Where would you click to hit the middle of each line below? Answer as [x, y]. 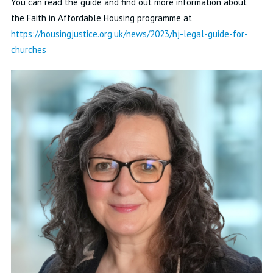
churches [28, 50]
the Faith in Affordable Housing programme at [101, 18]
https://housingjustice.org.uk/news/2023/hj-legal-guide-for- [129, 34]
